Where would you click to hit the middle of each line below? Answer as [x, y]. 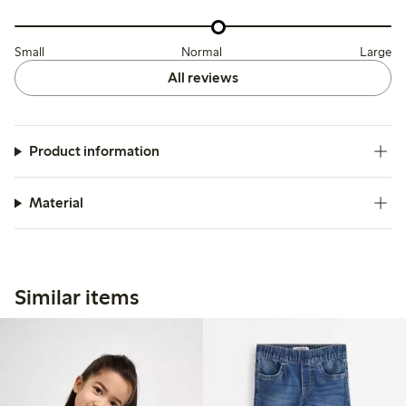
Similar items [77, 297]
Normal [202, 53]
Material [56, 203]
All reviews [203, 78]
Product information [94, 151]
